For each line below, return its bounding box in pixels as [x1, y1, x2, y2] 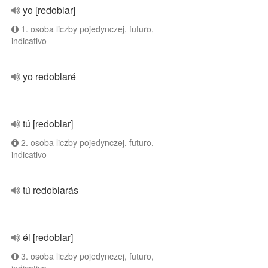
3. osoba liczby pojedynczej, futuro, [19, 250, 154, 262]
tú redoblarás [23, 183, 78, 197]
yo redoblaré [23, 69, 76, 83]
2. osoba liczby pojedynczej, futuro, [19, 136, 154, 148]
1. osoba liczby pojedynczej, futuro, [19, 23, 154, 35]
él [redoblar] [23, 230, 73, 244]
